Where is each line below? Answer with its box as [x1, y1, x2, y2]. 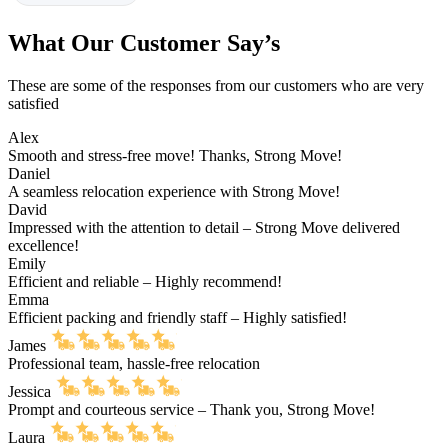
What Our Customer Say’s [8, 29, 280, 56]
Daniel [8, 164, 54, 182]
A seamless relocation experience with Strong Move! [8, 182, 340, 200]
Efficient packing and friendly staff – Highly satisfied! [8, 308, 347, 326]
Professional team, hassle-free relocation [8, 354, 260, 372]
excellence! [8, 236, 79, 254]
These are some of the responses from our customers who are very [8, 76, 424, 94]
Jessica [8, 382, 55, 400]
